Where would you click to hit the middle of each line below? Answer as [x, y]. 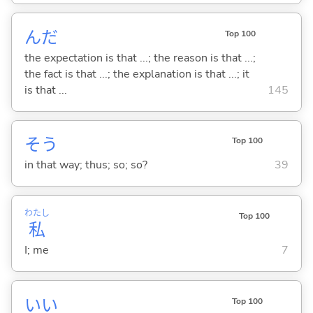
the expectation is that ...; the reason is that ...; [140, 58]
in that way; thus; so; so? [86, 165]
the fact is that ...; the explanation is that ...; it [137, 74]
